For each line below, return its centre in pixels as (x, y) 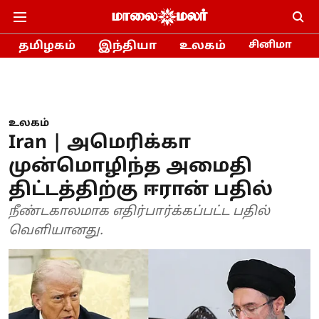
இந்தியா (127, 46)
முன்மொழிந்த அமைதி (130, 167)
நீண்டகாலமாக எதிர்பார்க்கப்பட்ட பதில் (139, 212)
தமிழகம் (47, 46)
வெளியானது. (56, 231)
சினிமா (270, 45)
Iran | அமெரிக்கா (100, 143)
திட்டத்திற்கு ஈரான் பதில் (141, 190)
